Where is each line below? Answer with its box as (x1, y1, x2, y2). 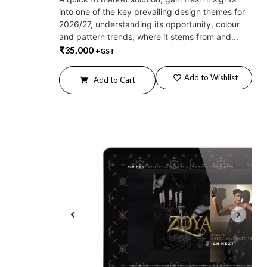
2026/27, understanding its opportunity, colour (59, 19, 240, 30)
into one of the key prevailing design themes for (59, 7, 245, 17)
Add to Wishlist (184, 72, 238, 82)
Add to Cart (93, 74, 135, 85)
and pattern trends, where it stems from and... (59, 32, 238, 42)
